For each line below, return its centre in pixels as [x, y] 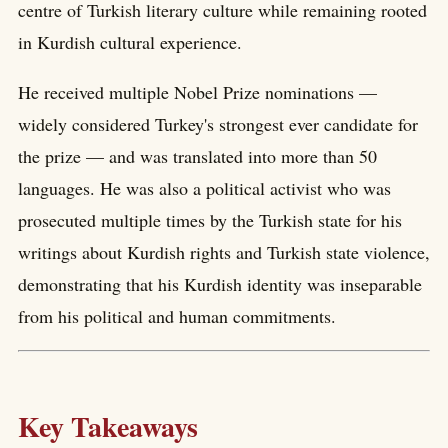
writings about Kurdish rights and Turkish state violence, [224, 252]
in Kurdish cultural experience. [130, 42]
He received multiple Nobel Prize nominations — [197, 92]
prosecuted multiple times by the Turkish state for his [210, 220]
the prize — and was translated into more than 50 [197, 156]
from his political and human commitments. [177, 316]
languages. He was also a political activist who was [204, 188]
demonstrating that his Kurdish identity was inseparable [220, 284]
